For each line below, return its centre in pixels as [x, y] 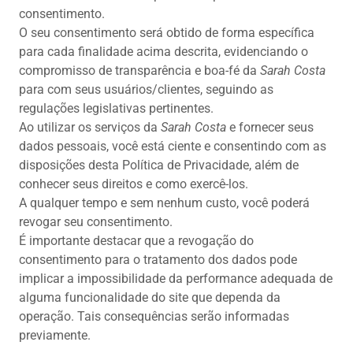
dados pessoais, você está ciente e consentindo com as [173, 147]
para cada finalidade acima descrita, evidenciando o [163, 52]
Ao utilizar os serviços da [90, 128]
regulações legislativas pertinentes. [116, 109]
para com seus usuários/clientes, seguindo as [146, 90]
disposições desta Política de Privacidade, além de [159, 165]
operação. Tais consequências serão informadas [154, 317]
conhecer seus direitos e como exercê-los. [134, 184]
